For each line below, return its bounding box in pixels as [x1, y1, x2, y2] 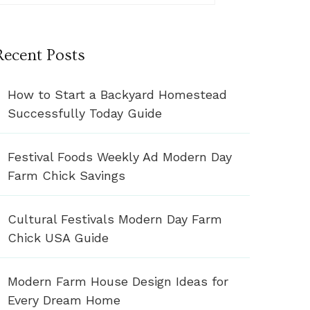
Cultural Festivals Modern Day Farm [8, 212, 222, 227]
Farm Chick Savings [8, 168, 125, 183]
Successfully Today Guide [8, 106, 162, 121]
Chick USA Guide [8, 230, 109, 246]
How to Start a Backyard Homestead [8, 87, 227, 102]
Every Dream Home [8, 293, 120, 308]
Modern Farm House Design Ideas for [8, 274, 228, 289]
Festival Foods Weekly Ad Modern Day [8, 149, 232, 165]
